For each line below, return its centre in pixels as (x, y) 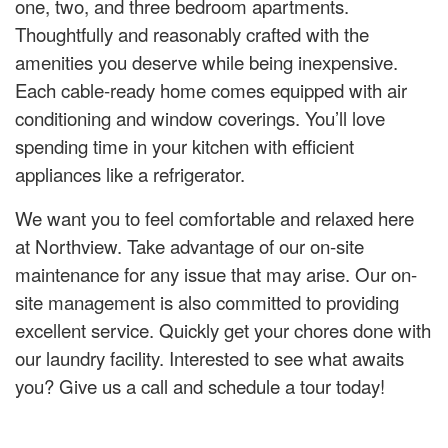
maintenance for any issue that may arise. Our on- (216, 274)
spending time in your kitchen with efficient (184, 146)
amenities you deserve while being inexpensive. (206, 62)
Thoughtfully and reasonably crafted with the (192, 34)
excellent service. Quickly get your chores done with (223, 330)
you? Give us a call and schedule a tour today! (200, 386)
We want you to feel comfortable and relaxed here (214, 218)
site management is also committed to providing (207, 302)
